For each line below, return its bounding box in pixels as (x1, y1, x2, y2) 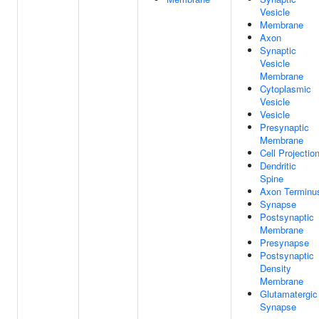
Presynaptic (260, 120, 309, 134)
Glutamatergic (260, 287, 318, 300)
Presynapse (260, 236, 309, 249)
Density (260, 261, 291, 275)
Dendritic (260, 159, 296, 172)
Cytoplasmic (260, 82, 311, 95)
